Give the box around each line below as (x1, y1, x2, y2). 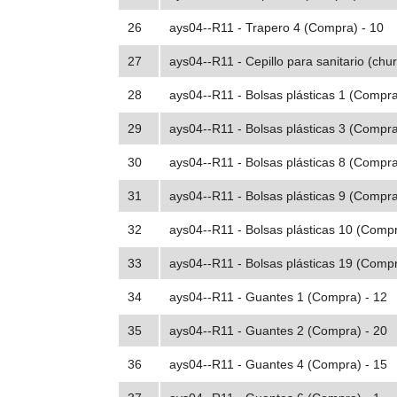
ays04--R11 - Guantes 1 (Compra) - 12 (169, 290, 387, 305)
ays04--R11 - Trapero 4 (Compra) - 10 (169, 20, 384, 35)
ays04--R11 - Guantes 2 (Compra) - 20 (169, 323, 387, 339)
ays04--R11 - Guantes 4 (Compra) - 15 (169, 357, 387, 372)
